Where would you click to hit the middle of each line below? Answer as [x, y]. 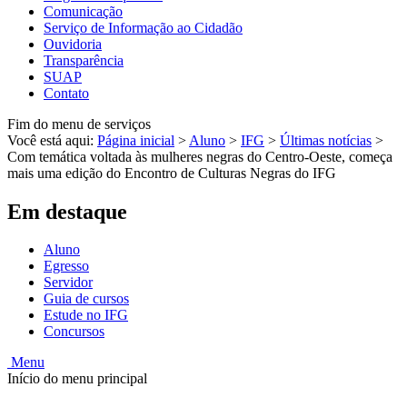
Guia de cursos [86, 299]
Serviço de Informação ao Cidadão [143, 27]
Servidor [68, 283]
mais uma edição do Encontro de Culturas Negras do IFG [172, 173]
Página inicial [136, 140]
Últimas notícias [326, 140]
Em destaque [67, 211]
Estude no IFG [86, 315]
